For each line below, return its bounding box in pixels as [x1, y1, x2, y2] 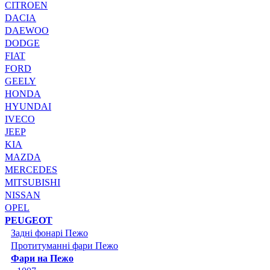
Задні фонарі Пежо [11, 227, 88, 238]
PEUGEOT [5, 215, 52, 225]
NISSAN [5, 189, 40, 200]
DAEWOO [5, 25, 49, 36]
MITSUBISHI [5, 177, 60, 187]
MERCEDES [5, 164, 57, 175]
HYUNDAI [5, 101, 51, 111]
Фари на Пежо [11, 253, 74, 263]
